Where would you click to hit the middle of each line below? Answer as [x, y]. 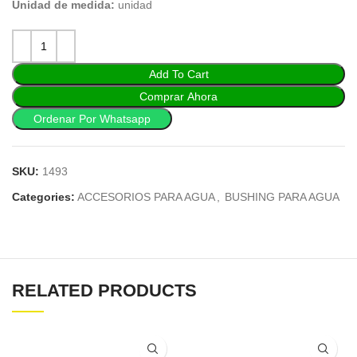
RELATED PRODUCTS [104, 290]
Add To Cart [178, 74]
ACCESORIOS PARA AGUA [146, 197]
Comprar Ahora [178, 96]
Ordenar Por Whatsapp [92, 119]
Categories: [43, 197]
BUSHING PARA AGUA [282, 197]
